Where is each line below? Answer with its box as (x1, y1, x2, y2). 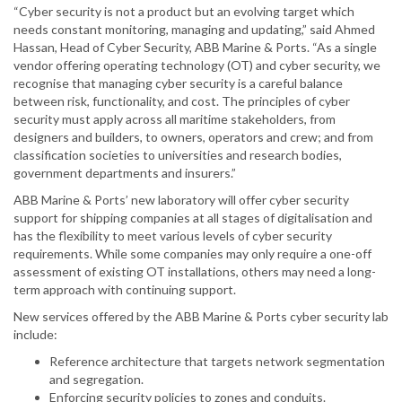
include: (13, 327, 57, 343)
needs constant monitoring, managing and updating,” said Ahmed (13, 22, 375, 38)
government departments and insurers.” (13, 165, 236, 181)
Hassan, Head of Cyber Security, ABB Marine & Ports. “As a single (13, 39, 377, 56)
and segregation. (49, 371, 144, 388)
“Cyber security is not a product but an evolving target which (13, 4, 354, 20)
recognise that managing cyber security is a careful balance (13, 75, 343, 92)
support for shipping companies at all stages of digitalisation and (13, 210, 372, 226)
